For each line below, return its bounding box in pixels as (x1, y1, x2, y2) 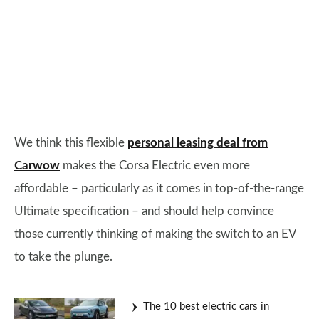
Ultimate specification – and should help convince (14, 205, 274, 218)
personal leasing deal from (127, 137, 268, 150)
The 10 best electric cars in (143, 301, 269, 313)
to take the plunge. (14, 251, 113, 263)
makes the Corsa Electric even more (60, 159, 250, 172)
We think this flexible (14, 137, 127, 150)
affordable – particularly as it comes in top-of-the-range (14, 182, 304, 195)
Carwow (14, 159, 60, 172)
